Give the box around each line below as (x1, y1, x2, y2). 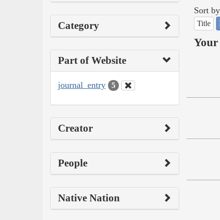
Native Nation (58, 192, 120, 204)
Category (58, 19, 99, 31)
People (58, 157, 87, 169)
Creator (58, 122, 93, 135)
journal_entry (58, 80, 106, 90)
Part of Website (58, 54, 126, 66)
